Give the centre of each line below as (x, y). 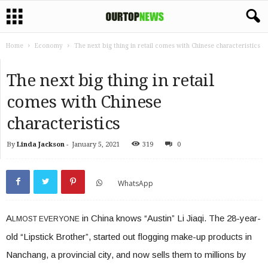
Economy (49, 46)
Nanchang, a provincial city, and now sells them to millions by (126, 255)
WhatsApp (135, 183)
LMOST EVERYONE (46, 219)
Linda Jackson (41, 144)
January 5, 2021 (96, 144)
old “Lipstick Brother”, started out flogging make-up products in (129, 237)
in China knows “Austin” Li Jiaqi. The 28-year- (170, 218)
